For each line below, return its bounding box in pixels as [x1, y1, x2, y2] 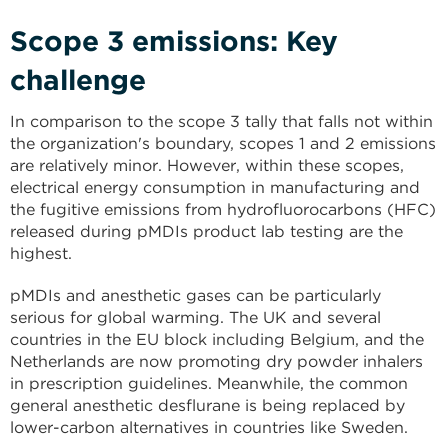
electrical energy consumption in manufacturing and [10, 178, 420, 197]
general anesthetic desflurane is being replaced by [10, 396, 405, 415]
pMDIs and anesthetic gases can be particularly [10, 286, 381, 305]
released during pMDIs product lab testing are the [10, 222, 403, 241]
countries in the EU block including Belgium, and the [10, 330, 424, 349]
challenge [10, 63, 146, 97]
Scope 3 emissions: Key [10, 24, 338, 58]
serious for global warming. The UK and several [10, 308, 381, 327]
